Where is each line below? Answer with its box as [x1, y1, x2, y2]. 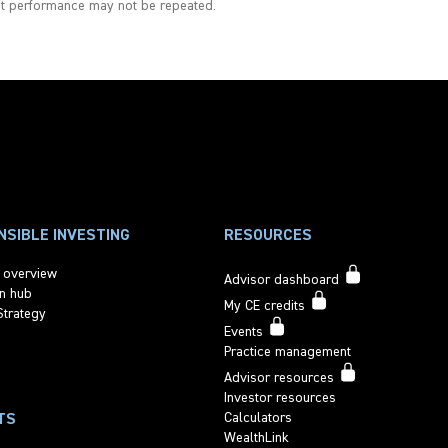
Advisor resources [224, 370, 338, 385]
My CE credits [224, 298, 309, 313]
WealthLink [224, 430, 289, 445]
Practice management [224, 344, 351, 359]
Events [224, 324, 267, 339]
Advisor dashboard [224, 272, 343, 287]
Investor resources [224, 390, 336, 405]
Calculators [224, 410, 292, 425]
